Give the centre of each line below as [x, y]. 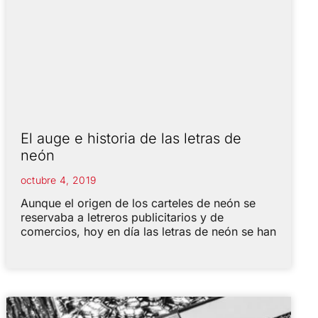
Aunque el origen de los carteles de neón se [138, 203]
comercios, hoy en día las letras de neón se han [148, 231]
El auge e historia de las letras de [131, 138]
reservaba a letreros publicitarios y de [122, 217]
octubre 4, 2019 [58, 180]
